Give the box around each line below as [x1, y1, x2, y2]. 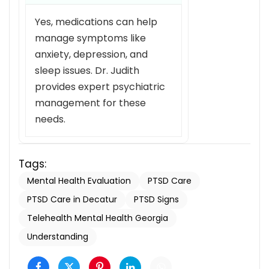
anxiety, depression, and [35, 47, 148, 61]
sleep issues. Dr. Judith [35, 63, 139, 77]
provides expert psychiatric [35, 79, 165, 94]
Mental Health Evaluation [27, 174, 131, 187]
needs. [35, 112, 65, 126]
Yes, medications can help [35, 14, 157, 29]
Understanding [27, 230, 88, 243]
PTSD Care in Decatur [27, 193, 117, 205]
